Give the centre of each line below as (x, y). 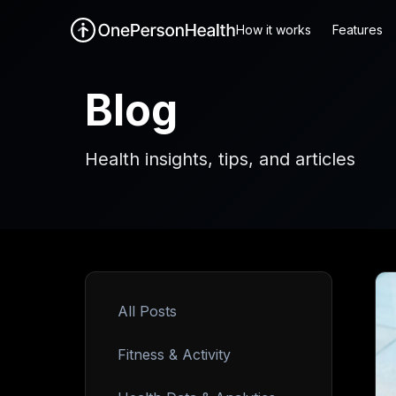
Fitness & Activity (174, 354)
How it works (273, 30)
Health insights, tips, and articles (220, 159)
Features (357, 30)
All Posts (147, 311)
